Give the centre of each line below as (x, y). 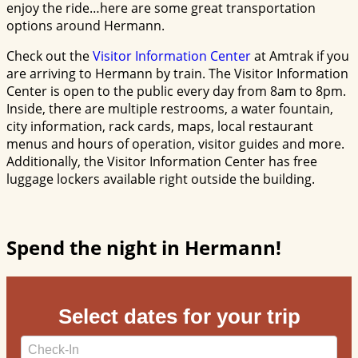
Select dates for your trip (179, 316)
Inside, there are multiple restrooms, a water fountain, (170, 108)
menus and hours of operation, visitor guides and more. (175, 143)
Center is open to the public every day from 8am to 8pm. (176, 91)
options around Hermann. (86, 25)
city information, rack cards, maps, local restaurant (160, 126)
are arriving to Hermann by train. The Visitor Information (177, 73)
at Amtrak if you (300, 56)
